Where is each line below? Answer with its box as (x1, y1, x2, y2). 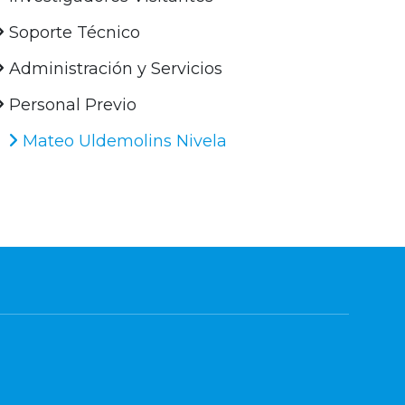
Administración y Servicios (5, 59, 223, 80)
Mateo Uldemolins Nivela (18, 131, 228, 152)
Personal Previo (5, 95, 137, 116)
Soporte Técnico (5, 23, 141, 43)
